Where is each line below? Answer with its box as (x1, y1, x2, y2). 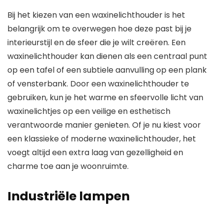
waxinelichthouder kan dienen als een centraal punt (7, 51, 207, 62)
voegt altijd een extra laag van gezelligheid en (7, 147, 183, 158)
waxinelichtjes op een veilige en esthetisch (7, 106, 170, 117)
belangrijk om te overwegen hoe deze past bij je (7, 23, 192, 34)
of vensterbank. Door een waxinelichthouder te (7, 78, 189, 89)
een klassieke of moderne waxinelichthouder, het (7, 133, 196, 144)
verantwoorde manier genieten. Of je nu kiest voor (7, 119, 201, 131)
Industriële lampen (7, 188, 130, 205)
